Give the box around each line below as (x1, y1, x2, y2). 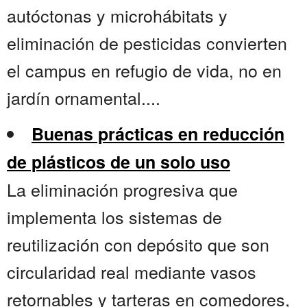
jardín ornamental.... (7, 85, 160, 110)
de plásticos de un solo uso (7, 149, 230, 175)
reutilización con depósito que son (7, 232, 269, 257)
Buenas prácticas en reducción (32, 121, 284, 147)
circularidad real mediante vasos (7, 259, 256, 284)
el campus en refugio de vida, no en (7, 58, 282, 83)
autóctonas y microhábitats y (7, 3, 228, 28)
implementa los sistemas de (7, 204, 222, 230)
